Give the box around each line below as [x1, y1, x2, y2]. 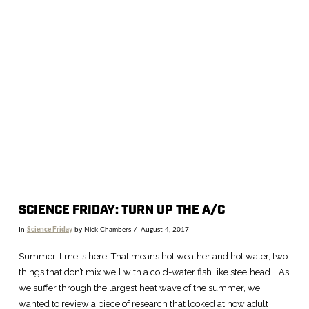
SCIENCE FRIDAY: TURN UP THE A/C [18, 202, 225, 219]
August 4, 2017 [140, 226, 189, 234]
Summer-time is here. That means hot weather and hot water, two [18, 250, 288, 261]
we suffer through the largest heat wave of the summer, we [18, 282, 260, 293]
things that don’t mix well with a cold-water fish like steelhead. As [18, 266, 289, 277]
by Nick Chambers [72, 226, 131, 234]
